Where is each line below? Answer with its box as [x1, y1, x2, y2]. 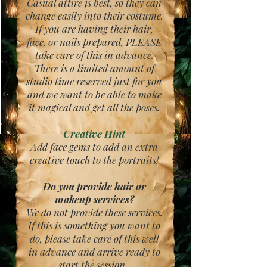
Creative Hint [63, 127, 125, 140]
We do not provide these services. [26, 206, 163, 219]
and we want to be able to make [27, 88, 162, 101]
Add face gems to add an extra [30, 140, 158, 153]
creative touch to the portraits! [30, 153, 159, 166]
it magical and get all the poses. [29, 101, 160, 114]
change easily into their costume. [25, 9, 163, 22]
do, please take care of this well [29, 232, 159, 245]
